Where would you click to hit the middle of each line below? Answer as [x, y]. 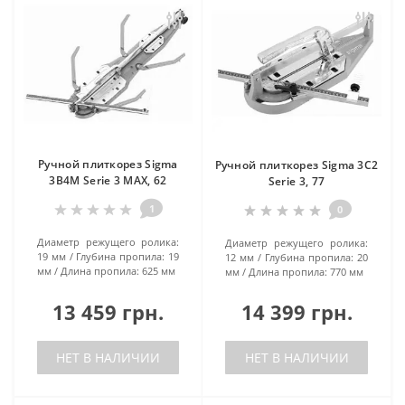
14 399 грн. [297, 311]
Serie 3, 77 [297, 181]
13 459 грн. [108, 311]
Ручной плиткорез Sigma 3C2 [297, 165]
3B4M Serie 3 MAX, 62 [108, 180]
